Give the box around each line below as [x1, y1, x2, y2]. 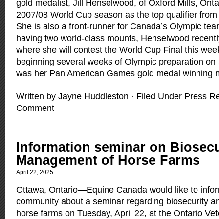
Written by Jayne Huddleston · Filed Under [16, 91, 184, 101]
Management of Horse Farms [16, 153, 200, 168]
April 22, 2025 [16, 169, 53, 175]
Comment [16, 103, 54, 113]
